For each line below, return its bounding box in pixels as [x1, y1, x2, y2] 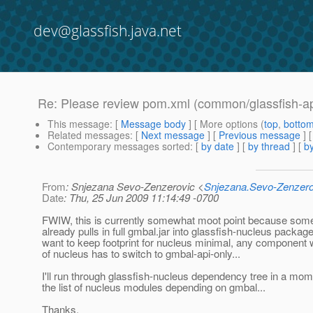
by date [201, 139, 234, 154]
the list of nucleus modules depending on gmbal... [42, 279, 265, 295]
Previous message [219, 128, 300, 143]
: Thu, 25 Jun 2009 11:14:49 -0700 [64, 190, 219, 205]
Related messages [48, 128, 130, 143]
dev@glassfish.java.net [34, 21, 182, 41]
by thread [248, 139, 290, 154]
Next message [141, 128, 205, 143]
